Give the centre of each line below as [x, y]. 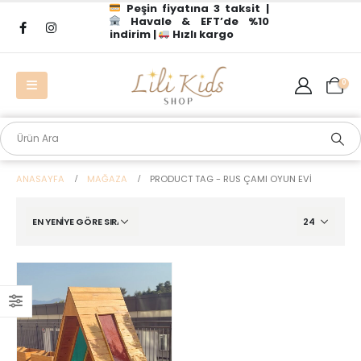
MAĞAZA [107, 179]
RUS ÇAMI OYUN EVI [268, 179]
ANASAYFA [40, 179]
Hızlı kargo [202, 34]
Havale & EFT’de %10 [195, 21]
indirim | [134, 34]
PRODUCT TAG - [187, 179]
